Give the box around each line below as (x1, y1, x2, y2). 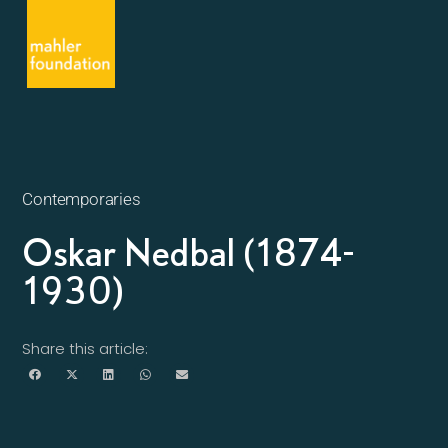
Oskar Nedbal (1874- (22, 231, 355, 273)
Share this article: (22, 338, 149, 359)
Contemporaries (22, 189, 141, 209)
